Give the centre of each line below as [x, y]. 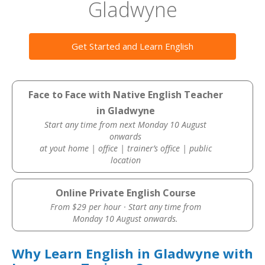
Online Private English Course [125, 193]
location [125, 160]
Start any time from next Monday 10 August [126, 125]
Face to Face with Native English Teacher [125, 95]
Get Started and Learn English [132, 46]
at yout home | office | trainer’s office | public [125, 148]
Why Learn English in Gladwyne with [132, 253]
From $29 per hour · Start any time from [125, 207]
